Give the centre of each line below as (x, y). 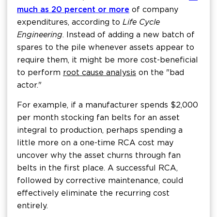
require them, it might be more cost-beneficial (108, 60)
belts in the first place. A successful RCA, (97, 168)
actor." (29, 85)
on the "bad (160, 73)
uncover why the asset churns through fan (99, 155)
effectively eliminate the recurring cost (93, 193)
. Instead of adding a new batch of (129, 35)
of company (154, 10)
